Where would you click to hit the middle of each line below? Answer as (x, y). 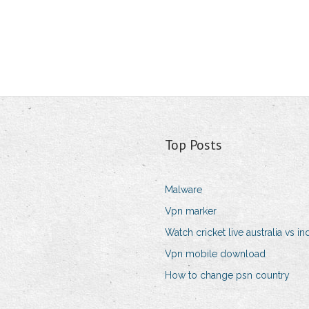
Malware (183, 190)
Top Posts (193, 145)
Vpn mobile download (215, 254)
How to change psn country (227, 276)
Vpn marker (190, 211)
